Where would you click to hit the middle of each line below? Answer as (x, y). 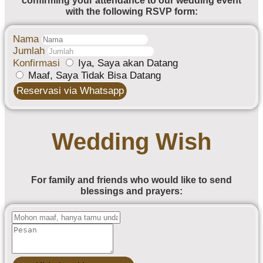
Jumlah (30, 50)
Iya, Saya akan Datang (127, 63)
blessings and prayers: (131, 191)
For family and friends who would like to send (131, 180)
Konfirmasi (38, 63)
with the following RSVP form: (131, 12)
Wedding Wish (131, 141)
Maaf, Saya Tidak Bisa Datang (93, 75)
